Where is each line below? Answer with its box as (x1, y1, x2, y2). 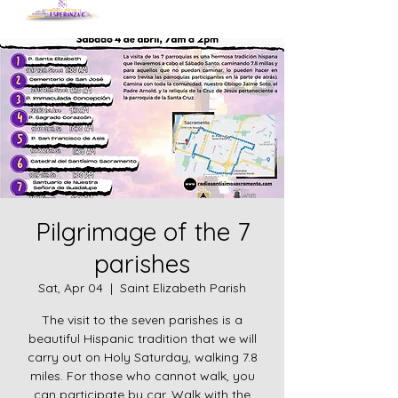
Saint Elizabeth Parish (120, 280, 246, 296)
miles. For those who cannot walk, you (29, 368, 255, 384)
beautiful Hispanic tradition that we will (28, 330, 257, 346)
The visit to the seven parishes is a (42, 312, 243, 328)
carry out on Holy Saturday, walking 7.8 (27, 349, 258, 365)
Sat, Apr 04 (38, 280, 103, 296)
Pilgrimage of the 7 (35, 216, 250, 247)
